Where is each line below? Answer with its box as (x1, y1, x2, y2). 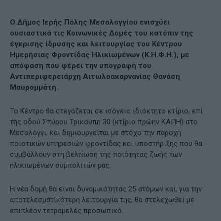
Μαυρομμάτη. (10, 83, 58, 92)
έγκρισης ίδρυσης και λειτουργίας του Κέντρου (10, 39, 182, 49)
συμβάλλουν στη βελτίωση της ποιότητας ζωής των (10, 150, 182, 159)
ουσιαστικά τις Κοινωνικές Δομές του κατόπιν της (10, 29, 193, 38)
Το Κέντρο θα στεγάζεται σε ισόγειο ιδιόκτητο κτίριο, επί (10, 107, 203, 116)
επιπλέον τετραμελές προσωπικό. (10, 206, 123, 216)
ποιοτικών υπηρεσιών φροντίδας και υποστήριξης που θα (10, 139, 202, 148)
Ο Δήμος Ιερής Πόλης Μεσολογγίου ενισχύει (10, 18, 170, 27)
